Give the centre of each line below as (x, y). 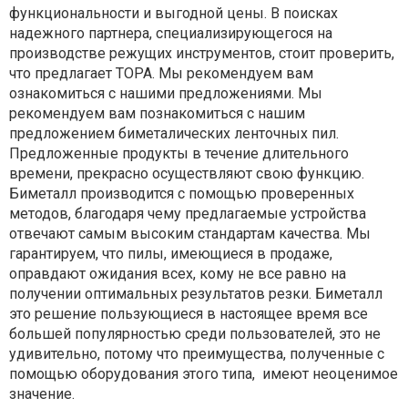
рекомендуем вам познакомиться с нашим (157, 113)
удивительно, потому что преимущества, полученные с (197, 354)
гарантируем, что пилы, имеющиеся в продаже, (171, 254)
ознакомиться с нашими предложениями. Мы (166, 93)
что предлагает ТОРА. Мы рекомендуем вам (161, 73)
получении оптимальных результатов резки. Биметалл (196, 294)
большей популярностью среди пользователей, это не (195, 334)
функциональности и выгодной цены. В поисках (173, 13)
